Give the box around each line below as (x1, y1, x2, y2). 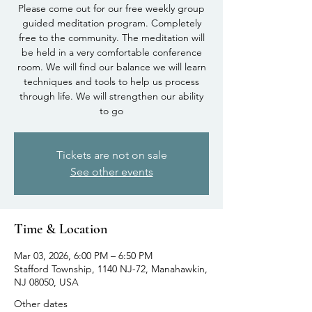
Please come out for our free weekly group (18, 1, 205, 15)
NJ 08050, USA (14, 275, 79, 288)
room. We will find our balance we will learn (17, 60, 206, 73)
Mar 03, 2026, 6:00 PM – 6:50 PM (14, 249, 153, 262)
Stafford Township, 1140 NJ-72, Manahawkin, (14, 262, 208, 275)
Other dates (14, 297, 68, 310)
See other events (70, 164, 153, 178)
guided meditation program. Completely (22, 16, 201, 29)
